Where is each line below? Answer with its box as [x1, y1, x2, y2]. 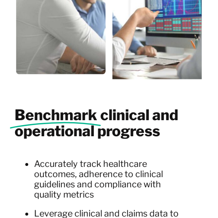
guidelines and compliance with [34, 179, 161, 189]
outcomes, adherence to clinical [34, 168, 163, 179]
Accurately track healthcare [34, 158, 147, 169]
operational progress [14, 122, 160, 140]
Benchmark [14, 106, 97, 124]
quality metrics [34, 189, 94, 200]
